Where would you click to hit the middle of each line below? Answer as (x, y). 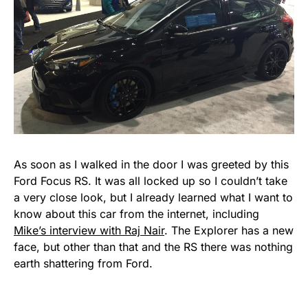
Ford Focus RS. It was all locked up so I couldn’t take (151, 181)
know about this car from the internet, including (136, 214)
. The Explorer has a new (229, 231)
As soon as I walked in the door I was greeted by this (151, 165)
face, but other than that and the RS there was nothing (153, 247)
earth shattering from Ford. (83, 264)
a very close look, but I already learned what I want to (153, 198)
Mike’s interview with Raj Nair (89, 231)
